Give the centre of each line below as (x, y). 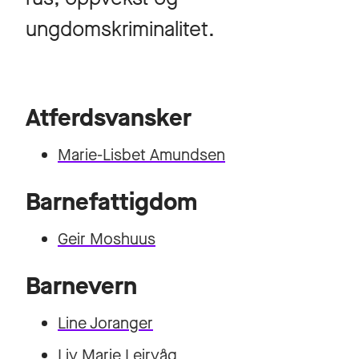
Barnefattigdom (111, 202)
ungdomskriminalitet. (120, 29)
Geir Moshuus (107, 239)
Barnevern (81, 286)
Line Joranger (105, 323)
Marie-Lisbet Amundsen (141, 155)
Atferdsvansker (109, 118)
